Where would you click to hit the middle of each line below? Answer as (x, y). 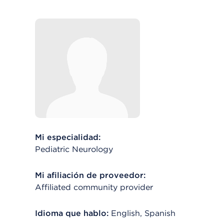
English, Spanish (143, 213)
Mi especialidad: (68, 137)
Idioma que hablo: (72, 213)
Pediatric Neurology (74, 149)
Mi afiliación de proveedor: (90, 175)
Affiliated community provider (94, 187)
